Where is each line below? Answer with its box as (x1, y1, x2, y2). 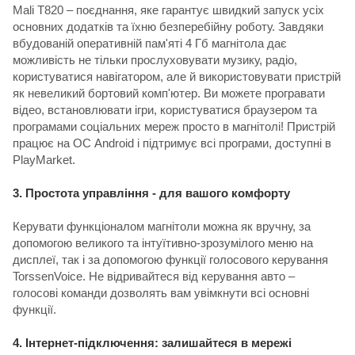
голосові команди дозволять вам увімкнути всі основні (13, 285, 309, 300)
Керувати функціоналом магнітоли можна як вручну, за (13, 219, 311, 233)
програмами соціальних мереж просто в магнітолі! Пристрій (13, 119, 335, 133)
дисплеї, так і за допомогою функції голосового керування (13, 252, 328, 266)
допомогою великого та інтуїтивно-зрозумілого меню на (13, 235, 313, 250)
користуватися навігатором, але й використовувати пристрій (13, 69, 341, 83)
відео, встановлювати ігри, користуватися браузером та (13, 102, 317, 116)
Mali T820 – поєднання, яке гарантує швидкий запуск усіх (13, 2, 324, 17)
